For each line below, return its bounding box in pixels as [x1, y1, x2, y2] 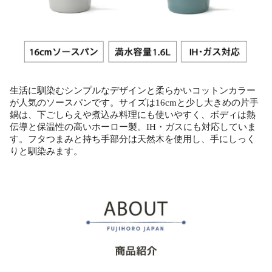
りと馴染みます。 [10, 146, 83, 156]
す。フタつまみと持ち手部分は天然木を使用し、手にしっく [10, 134, 256, 144]
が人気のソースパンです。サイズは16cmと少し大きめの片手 [10, 97, 259, 107]
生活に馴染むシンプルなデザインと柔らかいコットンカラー [10, 85, 256, 95]
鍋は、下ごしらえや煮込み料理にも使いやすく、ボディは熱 [10, 109, 256, 120]
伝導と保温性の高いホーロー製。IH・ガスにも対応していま [10, 121, 256, 132]
